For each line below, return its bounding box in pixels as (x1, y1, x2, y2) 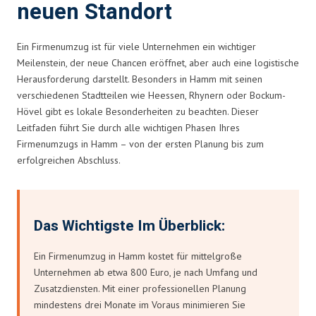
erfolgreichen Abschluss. (17, 153, 121, 166)
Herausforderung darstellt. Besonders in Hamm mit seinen (17, 72, 262, 85)
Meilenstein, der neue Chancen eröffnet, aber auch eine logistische (17, 56, 299, 69)
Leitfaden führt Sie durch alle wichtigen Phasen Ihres (17, 121, 240, 134)
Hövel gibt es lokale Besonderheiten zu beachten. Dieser (17, 104, 259, 118)
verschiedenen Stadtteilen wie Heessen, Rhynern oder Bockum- (17, 88, 286, 102)
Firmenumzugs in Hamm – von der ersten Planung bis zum (17, 137, 264, 150)
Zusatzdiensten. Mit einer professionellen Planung (34, 281, 246, 295)
